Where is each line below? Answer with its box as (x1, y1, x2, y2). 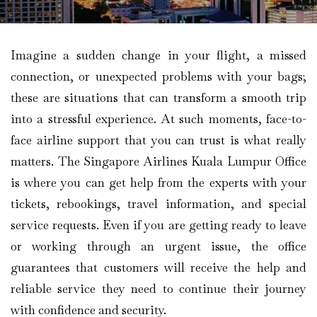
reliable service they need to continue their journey (11, 280, 306, 296)
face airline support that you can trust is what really (11, 132, 306, 148)
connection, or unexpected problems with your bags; (11, 68, 306, 84)
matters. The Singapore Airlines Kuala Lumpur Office (11, 153, 306, 169)
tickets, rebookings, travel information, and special (11, 195, 306, 212)
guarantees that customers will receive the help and (11, 259, 306, 275)
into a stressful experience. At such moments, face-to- (11, 110, 306, 127)
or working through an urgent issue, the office (11, 238, 306, 254)
